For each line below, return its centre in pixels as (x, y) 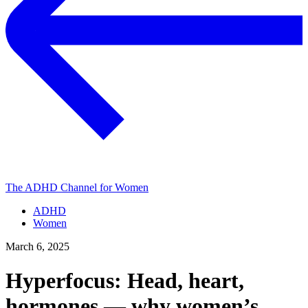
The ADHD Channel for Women (77, 188)
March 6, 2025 (37, 247)
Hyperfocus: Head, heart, (125, 280)
